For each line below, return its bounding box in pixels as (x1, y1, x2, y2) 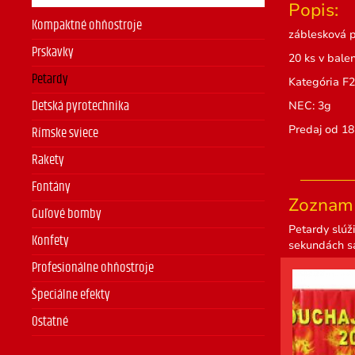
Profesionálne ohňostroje (32, 261, 154, 274)
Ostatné (32, 315, 68, 328)
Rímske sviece (32, 127, 98, 139)
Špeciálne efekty (32, 288, 110, 301)
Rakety (32, 154, 64, 166)
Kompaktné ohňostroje (32, 19, 142, 32)
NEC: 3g (288, 98, 331, 113)
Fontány (32, 181, 71, 193)
